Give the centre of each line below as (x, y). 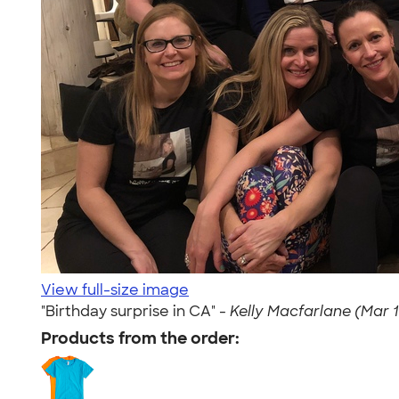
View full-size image (115, 290)
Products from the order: (140, 338)
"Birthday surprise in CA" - (135, 311)
